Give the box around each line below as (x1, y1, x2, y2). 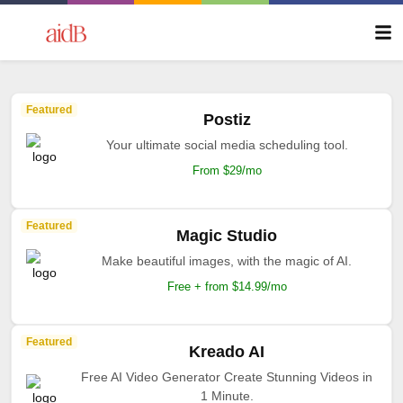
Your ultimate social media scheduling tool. (105, 138, 348, 152)
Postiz (202, 111, 251, 129)
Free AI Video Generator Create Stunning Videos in (81, 370, 372, 384)
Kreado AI (189, 343, 264, 361)
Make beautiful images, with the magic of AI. (102, 254, 352, 268)
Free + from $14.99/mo (166, 280, 287, 293)
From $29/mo (192, 164, 262, 177)
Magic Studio (176, 227, 277, 245)
